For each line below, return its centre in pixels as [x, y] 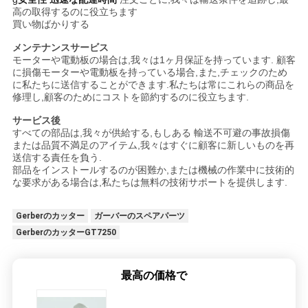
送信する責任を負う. [57, 157]
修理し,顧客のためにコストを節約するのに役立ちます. [130, 97]
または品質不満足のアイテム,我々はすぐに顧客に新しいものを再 [153, 145]
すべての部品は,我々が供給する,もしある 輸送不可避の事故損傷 [151, 132]
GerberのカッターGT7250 [66, 232]
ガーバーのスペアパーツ [139, 216]
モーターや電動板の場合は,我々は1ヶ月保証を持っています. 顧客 [154, 59]
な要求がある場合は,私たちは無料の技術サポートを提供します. [150, 182]
